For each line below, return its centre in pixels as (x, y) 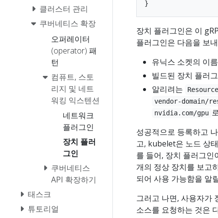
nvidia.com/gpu (182, 113)
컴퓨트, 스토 (73, 77)
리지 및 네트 (73, 88)
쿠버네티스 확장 (68, 23)
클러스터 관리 (64, 9)
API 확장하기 (74, 180)
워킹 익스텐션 (75, 100)
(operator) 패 (74, 50)
